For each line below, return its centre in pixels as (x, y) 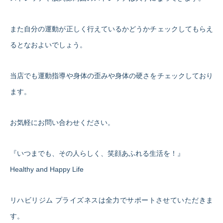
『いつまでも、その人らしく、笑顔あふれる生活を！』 (97, 153)
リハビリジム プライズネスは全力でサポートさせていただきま (111, 200)
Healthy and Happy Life (47, 169)
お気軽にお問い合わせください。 (62, 122)
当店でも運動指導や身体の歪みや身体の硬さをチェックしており (111, 75)
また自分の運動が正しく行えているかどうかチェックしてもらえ (111, 29)
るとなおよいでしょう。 (48, 45)
